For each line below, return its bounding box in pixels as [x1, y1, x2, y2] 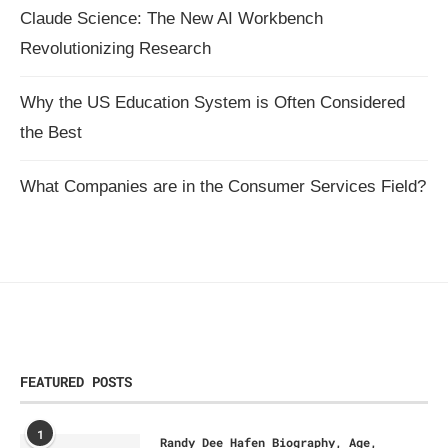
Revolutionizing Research [20, 38, 211, 58]
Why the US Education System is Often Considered [20, 92, 405, 112]
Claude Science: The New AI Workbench [20, 8, 323, 28]
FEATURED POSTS [20, 371, 132, 391]
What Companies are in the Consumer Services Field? [20, 176, 426, 196]
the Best [20, 122, 82, 142]
